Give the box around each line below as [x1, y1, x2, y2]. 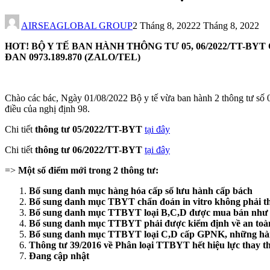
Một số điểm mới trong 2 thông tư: [18, 165, 159, 175]
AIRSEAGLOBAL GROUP [21, 20, 133, 31]
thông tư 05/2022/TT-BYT [35, 124, 142, 134]
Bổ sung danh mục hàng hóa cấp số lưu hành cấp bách [29, 185, 253, 196]
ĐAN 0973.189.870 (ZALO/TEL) [5, 51, 140, 62]
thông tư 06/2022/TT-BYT [35, 144, 145, 155]
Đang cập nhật [29, 250, 89, 261]
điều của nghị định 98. [5, 103, 90, 114]
